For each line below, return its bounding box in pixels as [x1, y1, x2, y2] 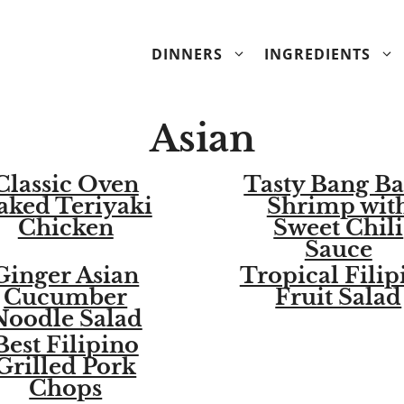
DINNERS [151, 44, 223, 64]
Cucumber [4, 284, 128, 310]
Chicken [17, 215, 114, 241]
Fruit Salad [275, 284, 402, 310]
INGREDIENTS [264, 44, 371, 64]
